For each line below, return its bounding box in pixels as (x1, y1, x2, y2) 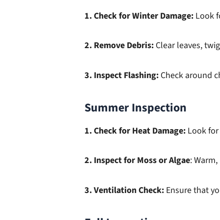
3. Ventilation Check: (84, 184, 166, 196)
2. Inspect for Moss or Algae (84, 154, 190, 167)
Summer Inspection (84, 99, 187, 116)
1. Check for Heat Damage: (84, 124, 186, 137)
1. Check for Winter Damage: (84, 9, 193, 22)
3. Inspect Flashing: (84, 69, 161, 82)
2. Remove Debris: (84, 39, 156, 52)
